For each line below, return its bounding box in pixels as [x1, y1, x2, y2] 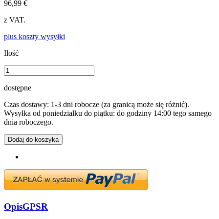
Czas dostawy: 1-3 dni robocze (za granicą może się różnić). [4, 100, 189, 109]
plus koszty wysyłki [4, 32, 65, 41]
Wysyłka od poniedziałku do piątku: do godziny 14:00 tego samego [4, 109, 212, 117]
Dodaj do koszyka [8, 135, 59, 143]
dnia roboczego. [4, 117, 53, 126]
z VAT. [4, 15, 25, 24]
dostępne [4, 83, 31, 92]
